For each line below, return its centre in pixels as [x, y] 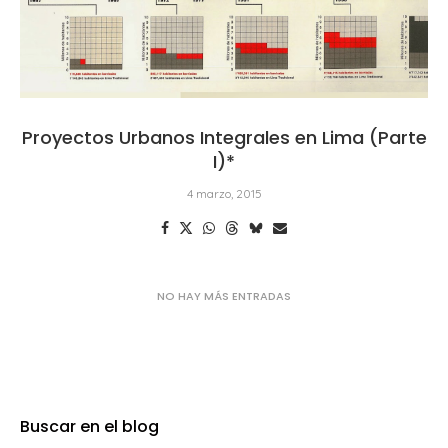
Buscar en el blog [89, 347]
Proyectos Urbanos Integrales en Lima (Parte [224, 137]
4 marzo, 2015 [224, 193]
